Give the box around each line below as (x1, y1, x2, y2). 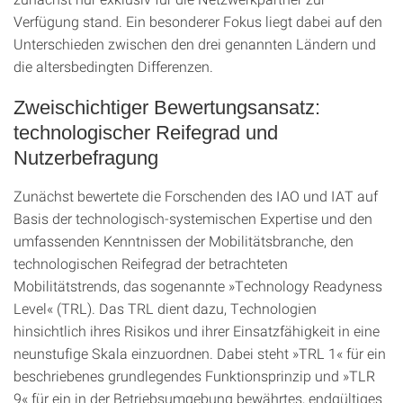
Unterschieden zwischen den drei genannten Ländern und (13, 34, 376, 53)
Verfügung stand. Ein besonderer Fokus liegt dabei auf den (13, 12, 382, 31)
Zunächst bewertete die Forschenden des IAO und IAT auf (13, 186, 378, 205)
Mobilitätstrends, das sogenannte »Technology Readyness (13, 276, 382, 295)
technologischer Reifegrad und (13, 121, 278, 144)
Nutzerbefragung (13, 147, 158, 169)
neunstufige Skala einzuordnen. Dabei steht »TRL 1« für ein (13, 344, 386, 363)
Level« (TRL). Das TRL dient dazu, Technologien (13, 299, 317, 318)
